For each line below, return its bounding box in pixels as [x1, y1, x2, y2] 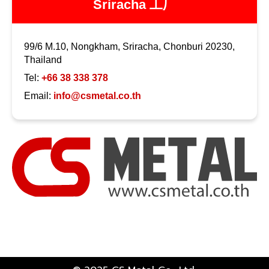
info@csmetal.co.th [53, 91, 141, 101]
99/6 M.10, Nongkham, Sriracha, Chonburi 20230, [24, 41, 235, 52]
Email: [24, 91, 53, 101]
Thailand [24, 55, 62, 65]
